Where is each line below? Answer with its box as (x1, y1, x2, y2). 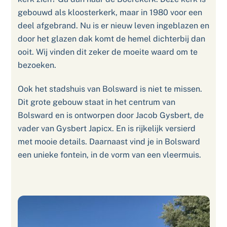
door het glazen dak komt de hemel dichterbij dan (17, 33, 205, 44)
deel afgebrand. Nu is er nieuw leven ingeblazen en (17, 20, 209, 30)
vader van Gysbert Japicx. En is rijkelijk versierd (17, 123, 196, 133)
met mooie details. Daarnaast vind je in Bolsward (17, 136, 200, 146)
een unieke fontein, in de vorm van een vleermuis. (17, 149, 201, 160)
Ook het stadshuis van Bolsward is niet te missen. (17, 84, 202, 94)
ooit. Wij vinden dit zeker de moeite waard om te (17, 47, 198, 57)
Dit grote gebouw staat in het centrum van (17, 97, 175, 107)
